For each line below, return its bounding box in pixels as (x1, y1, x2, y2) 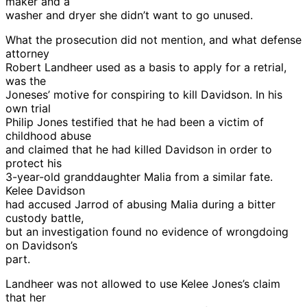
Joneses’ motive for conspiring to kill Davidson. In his (5, 87, 282, 101)
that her (5, 290, 46, 304)
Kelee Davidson (5, 183, 85, 197)
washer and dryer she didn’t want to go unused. (5, 8, 253, 22)
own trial (5, 101, 51, 115)
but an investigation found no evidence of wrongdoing (5, 224, 288, 238)
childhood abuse (5, 128, 91, 143)
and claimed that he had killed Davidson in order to (5, 142, 272, 156)
